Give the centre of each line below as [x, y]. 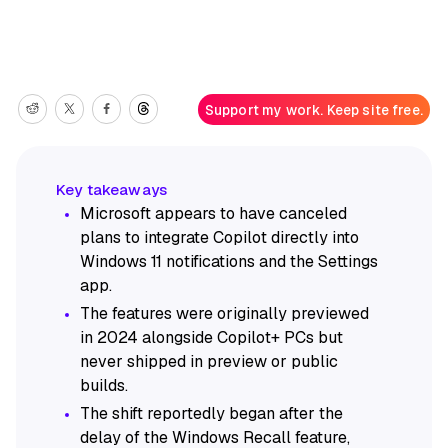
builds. [104, 386]
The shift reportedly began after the [211, 414]
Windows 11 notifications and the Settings [229, 262]
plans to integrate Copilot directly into [219, 238]
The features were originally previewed [224, 314]
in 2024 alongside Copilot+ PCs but [211, 338]
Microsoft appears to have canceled [213, 214]
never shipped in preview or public [209, 362]
